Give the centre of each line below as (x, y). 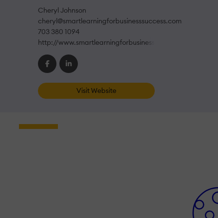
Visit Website (96, 91)
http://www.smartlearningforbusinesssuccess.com (116, 43)
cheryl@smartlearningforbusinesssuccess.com (110, 21)
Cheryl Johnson (62, 10)
